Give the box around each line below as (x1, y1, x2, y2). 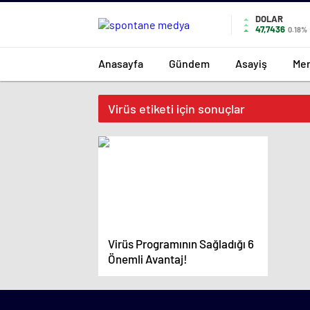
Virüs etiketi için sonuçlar (108, 101, 245, 116)
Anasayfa (98, 56, 143, 70)
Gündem (169, 56, 210, 70)
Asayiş (235, 56, 267, 70)
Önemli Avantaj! (108, 252, 188, 266)
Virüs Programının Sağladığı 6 (108, 237, 254, 250)
